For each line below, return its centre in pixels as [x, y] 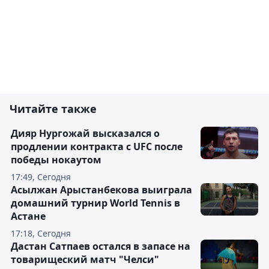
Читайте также [53, 109]
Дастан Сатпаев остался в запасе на [101, 246]
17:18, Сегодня [41, 234]
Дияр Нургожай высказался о [85, 134]
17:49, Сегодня [41, 177]
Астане [28, 216]
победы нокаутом [56, 160]
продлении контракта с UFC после [97, 147]
